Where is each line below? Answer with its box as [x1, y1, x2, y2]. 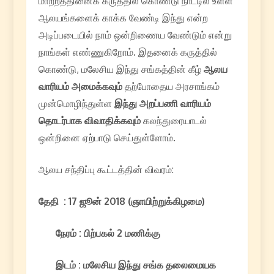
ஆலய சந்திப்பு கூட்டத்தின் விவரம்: [38, 163, 174, 176]
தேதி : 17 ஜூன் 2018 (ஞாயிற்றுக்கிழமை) [38, 194, 205, 207]
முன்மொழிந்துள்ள [38, 97, 114, 109]
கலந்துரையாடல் [140, 114, 207, 127]
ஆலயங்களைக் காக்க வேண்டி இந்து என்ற [38, 11, 208, 24]
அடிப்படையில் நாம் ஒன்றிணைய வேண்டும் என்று [38, 28, 232, 41]
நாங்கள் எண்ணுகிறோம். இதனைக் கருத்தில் [38, 45, 217, 58]
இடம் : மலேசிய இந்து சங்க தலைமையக [38, 258, 216, 271]
